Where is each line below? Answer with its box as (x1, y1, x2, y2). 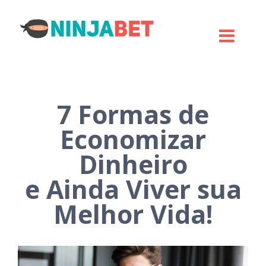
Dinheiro (78, 147, 188, 182)
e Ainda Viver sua (24, 172, 242, 207)
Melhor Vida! (53, 197, 213, 232)
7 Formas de (57, 97, 209, 132)
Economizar (60, 122, 206, 157)
